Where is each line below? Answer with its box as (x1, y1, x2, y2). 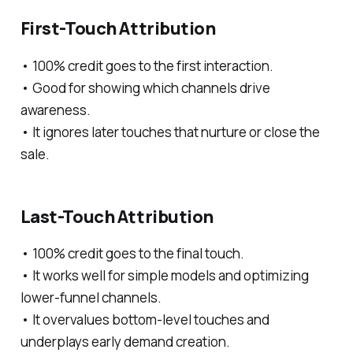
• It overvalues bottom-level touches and (20, 310, 269, 329)
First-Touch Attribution (20, 17, 216, 41)
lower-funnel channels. (20, 288, 162, 307)
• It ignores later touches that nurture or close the (20, 122, 320, 141)
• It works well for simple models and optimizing (20, 266, 309, 284)
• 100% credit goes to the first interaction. (20, 56, 273, 75)
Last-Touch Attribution (20, 204, 214, 229)
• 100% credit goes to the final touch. (20, 243, 244, 262)
